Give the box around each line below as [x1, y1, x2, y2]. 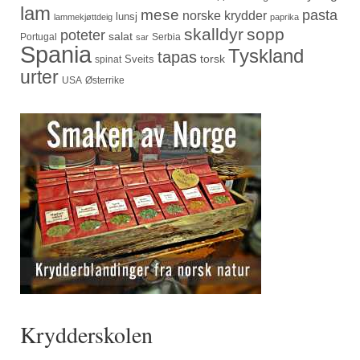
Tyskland [228, 45, 304, 67]
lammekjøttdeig [54, 12, 112, 22]
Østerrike [85, 75, 125, 87]
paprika [270, 12, 299, 22]
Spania [20, 41, 92, 68]
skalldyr [184, 25, 243, 45]
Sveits [125, 53, 154, 66]
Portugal [20, 31, 57, 43]
